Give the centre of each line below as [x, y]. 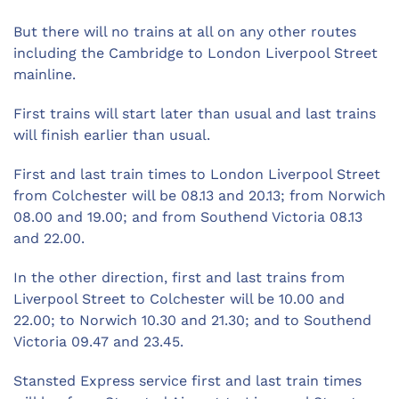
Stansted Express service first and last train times [187, 381]
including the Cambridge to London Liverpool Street [195, 53]
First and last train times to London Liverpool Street [197, 175]
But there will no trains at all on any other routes [185, 32]
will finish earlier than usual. [112, 135]
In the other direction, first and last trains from [179, 278]
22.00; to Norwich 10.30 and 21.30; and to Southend [192, 321]
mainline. [45, 75]
